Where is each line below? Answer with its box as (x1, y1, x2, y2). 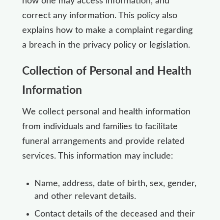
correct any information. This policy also (22, 11, 177, 20)
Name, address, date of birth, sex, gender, (34, 179, 196, 188)
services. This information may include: (22, 151, 173, 161)
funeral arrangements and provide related (22, 137, 185, 146)
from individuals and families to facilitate (22, 122, 178, 131)
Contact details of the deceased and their (34, 209, 195, 219)
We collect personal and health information (22, 107, 191, 116)
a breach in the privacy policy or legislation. (22, 40, 190, 50)
